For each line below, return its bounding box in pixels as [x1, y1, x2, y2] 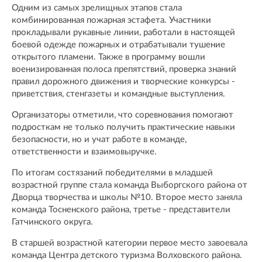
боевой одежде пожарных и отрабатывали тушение [12, 40, 225, 49]
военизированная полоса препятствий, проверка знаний [12, 64, 236, 74]
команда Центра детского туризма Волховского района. [12, 250, 242, 260]
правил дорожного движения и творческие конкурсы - [12, 77, 235, 86]
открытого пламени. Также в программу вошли [12, 52, 205, 61]
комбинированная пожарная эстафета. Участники [12, 15, 211, 25]
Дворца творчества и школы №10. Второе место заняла [12, 192, 242, 202]
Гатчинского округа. [12, 217, 93, 226]
